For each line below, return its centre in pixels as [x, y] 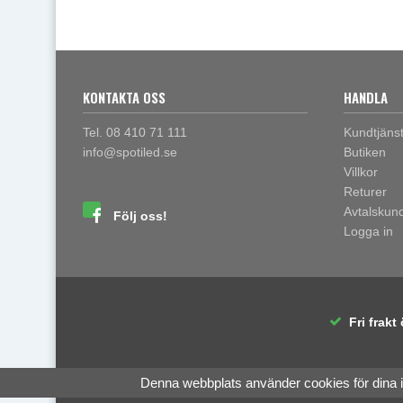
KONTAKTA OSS [124, 97]
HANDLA [366, 97]
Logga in [368, 231]
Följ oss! [140, 215]
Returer [365, 191]
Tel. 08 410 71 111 [135, 132]
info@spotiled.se [130, 152]
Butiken [365, 152]
